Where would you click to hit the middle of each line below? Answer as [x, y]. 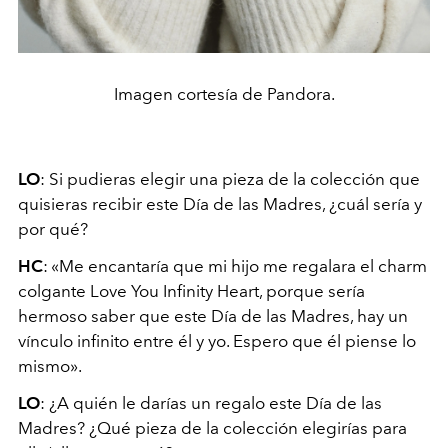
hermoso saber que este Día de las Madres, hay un [213, 315]
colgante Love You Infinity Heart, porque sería [191, 290]
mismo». [50, 365]
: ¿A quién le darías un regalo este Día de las [211, 402]
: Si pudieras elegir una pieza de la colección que [230, 178]
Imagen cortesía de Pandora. [224, 93]
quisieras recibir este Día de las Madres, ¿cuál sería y [220, 203]
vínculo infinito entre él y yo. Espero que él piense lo [217, 340]
